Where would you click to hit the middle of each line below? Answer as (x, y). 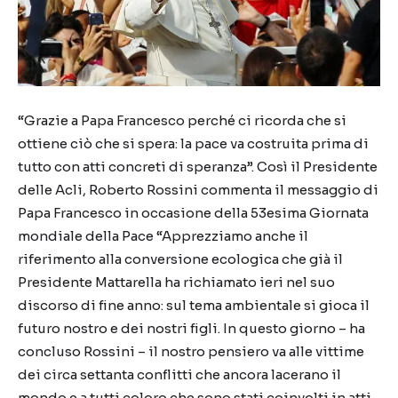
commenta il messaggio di (290, 190)
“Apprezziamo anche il (232, 236)
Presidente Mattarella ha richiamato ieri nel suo (176, 282)
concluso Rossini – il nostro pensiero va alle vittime (191, 351)
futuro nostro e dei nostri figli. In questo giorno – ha (191, 328)
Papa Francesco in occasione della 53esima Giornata (193, 213)
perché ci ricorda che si (267, 120)
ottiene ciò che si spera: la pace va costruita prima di (193, 143)
